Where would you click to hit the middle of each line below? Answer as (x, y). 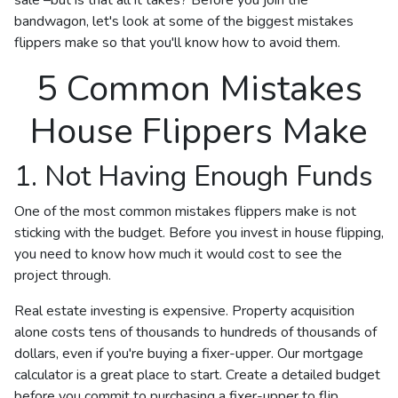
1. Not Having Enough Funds (194, 176)
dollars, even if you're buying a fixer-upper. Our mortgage (189, 353)
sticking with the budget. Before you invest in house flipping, (199, 232)
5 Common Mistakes (199, 88)
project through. (63, 275)
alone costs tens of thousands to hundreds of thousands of (195, 332)
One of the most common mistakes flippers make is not (185, 211)
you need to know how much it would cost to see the (178, 254)
